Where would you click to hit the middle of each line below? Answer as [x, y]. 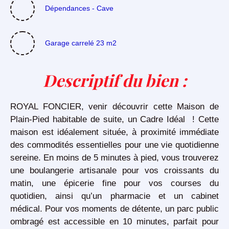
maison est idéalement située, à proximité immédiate [114, 132]
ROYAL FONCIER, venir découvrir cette [94, 107]
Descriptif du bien [112, 80]
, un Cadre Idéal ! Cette [170, 119]
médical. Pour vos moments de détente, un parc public [114, 209]
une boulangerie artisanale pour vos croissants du [114, 170]
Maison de [198, 107]
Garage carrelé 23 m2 [81, 43]
